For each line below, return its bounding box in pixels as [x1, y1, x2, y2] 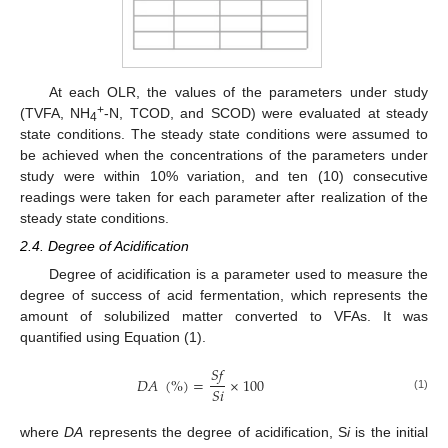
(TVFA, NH [20, 104, 91, 121]
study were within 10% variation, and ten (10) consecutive [20, 167, 428, 184]
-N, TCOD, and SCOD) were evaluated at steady [104, 104, 428, 121]
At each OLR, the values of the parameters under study [48, 83, 428, 100]
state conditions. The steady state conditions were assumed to [20, 125, 428, 142]
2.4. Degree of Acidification [20, 238, 189, 255]
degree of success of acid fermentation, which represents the [20, 287, 428, 304]
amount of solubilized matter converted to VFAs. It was [20, 308, 428, 325]
